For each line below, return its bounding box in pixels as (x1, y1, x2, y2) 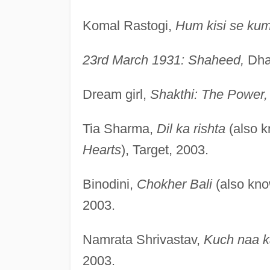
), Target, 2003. (121, 142, 209, 157)
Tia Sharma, (82, 121, 157, 136)
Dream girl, (82, 86, 150, 102)
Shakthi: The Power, (149, 86, 268, 102)
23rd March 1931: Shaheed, (82, 52, 244, 67)
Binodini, (82, 176, 137, 192)
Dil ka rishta (156, 121, 225, 136)
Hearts (82, 142, 121, 157)
